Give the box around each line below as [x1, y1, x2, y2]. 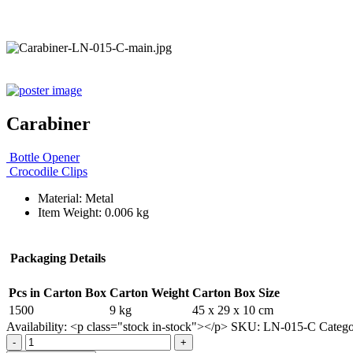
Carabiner [6, 113, 91, 134]
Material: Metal [38, 191, 113, 205]
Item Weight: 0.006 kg [38, 205, 149, 219]
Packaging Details [9, 251, 106, 265]
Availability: [6, 319, 70, 333]
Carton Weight [110, 285, 189, 299]
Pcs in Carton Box [9, 285, 106, 299]
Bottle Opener [9, 150, 80, 164]
